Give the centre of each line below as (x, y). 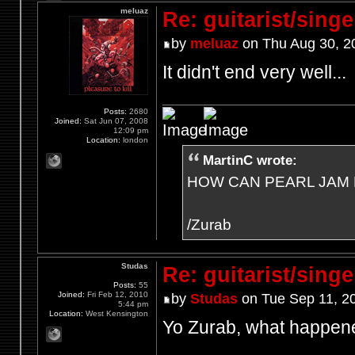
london (135, 140)
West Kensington (116, 314)
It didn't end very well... (254, 72)
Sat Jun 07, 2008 (115, 121)
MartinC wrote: (250, 161)
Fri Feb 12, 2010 (117, 295)
